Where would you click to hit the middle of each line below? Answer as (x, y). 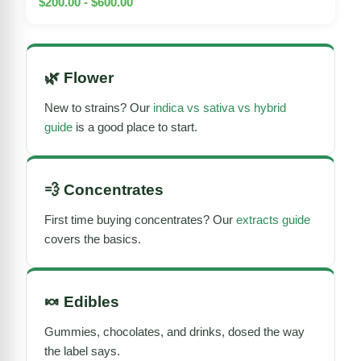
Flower (89, 77)
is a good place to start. (135, 127)
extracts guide (273, 219)
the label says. (82, 351)
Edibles (91, 301)
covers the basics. (93, 239)
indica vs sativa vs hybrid (220, 107)
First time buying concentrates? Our (140, 219)
